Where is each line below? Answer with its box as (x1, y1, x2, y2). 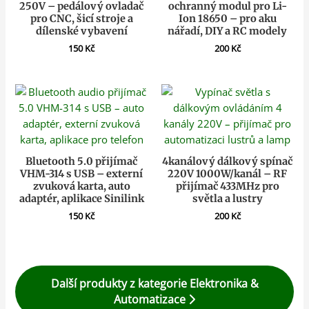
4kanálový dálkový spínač (162, 155, 293, 168)
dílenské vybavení (35, 25, 128, 38)
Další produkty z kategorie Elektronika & (50, 275, 259, 291)
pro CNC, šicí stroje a (30, 12, 133, 26)
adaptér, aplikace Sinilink (19, 192, 144, 206)
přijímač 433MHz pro (175, 180, 279, 193)
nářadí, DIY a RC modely (168, 25, 288, 38)
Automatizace (114, 291, 188, 307)
